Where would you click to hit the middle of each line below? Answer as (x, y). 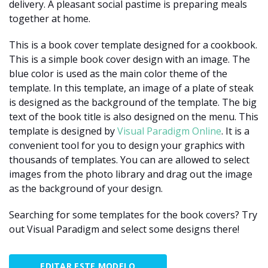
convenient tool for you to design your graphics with (127, 145)
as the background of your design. (86, 188)
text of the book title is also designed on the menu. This (134, 116)
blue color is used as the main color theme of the (118, 73)
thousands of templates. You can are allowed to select (129, 159)
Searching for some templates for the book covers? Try (133, 214)
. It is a (235, 131)
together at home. (50, 18)
